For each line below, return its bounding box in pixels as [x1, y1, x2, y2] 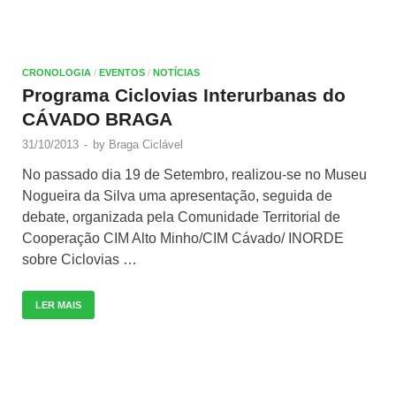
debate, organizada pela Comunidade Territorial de [22, 209, 340, 225]
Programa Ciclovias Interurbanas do [22, 84, 346, 105]
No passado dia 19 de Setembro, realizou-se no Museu [22, 166, 367, 182]
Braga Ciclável [109, 137, 183, 151]
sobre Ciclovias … [22, 251, 137, 267]
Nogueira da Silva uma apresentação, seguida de [22, 187, 332, 203]
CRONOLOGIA [22, 66, 91, 78]
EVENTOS [99, 66, 145, 78]
